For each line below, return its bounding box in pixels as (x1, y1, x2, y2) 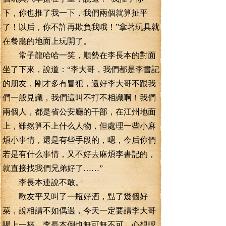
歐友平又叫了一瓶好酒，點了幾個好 (3, 192, 148, 201)
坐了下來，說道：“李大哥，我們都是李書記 (3, 65, 159, 74)
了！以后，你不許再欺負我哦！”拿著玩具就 (3, 23, 159, 31)
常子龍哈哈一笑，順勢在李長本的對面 (3, 51, 156, 60)
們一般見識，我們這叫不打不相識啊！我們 (3, 93, 156, 102)
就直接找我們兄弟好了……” (3, 164, 103, 173)
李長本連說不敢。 (3, 178, 83, 187)
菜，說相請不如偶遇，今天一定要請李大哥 (3, 206, 156, 215)
